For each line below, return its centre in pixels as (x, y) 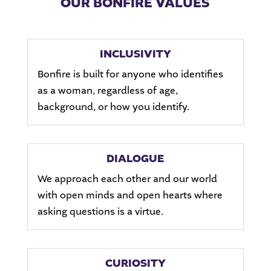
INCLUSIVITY (135, 54)
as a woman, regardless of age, (107, 90)
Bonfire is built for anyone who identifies (130, 74)
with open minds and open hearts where (130, 195)
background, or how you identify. (113, 107)
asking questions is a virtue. (100, 211)
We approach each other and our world (127, 179)
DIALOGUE (135, 159)
